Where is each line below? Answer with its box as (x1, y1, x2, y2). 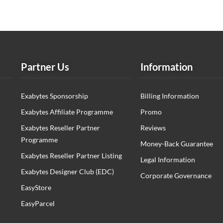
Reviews (140, 123, 166, 132)
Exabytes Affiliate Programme (21, 108, 113, 116)
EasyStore (21, 183, 51, 192)
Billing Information (140, 92, 199, 100)
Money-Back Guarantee (140, 139, 213, 148)
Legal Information (140, 155, 195, 164)
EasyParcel (21, 199, 55, 208)
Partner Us (21, 61, 69, 73)
